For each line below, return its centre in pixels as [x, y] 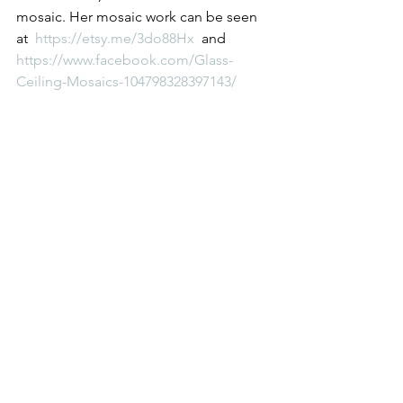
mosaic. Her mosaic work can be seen [139, 17]
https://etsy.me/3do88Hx [116, 38]
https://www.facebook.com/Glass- [125, 60]
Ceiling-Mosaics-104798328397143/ [126, 81]
